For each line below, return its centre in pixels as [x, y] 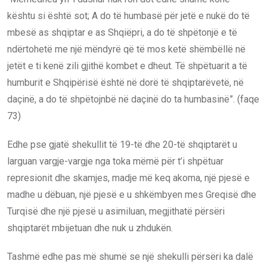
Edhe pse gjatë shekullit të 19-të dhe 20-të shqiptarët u [122, 144]
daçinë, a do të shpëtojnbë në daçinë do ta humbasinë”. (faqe [133, 99]
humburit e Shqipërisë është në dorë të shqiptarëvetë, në [125, 82]
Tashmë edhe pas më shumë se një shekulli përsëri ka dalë [130, 256]
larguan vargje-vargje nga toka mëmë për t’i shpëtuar [115, 161]
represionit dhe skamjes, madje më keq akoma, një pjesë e [128, 178]
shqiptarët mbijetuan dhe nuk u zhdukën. [90, 228]
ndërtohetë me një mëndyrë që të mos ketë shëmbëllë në [126, 49]
